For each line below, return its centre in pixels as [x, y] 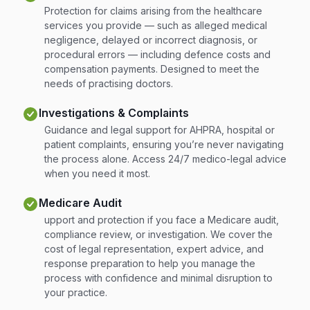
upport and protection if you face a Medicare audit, [162, 220]
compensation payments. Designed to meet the [152, 69]
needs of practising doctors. [109, 84]
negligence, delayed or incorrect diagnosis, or [151, 40]
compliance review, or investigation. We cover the [158, 235]
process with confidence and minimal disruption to [158, 278]
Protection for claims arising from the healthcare [153, 11]
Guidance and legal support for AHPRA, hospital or [159, 130]
